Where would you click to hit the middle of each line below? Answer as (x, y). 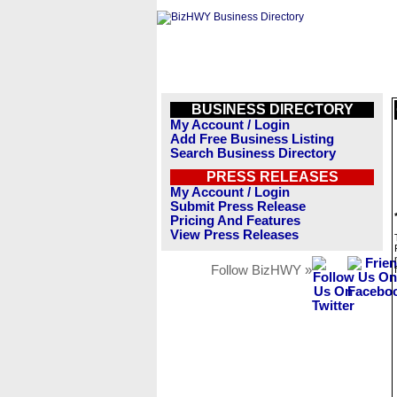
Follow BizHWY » (261, 270)
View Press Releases (234, 235)
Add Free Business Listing (252, 139)
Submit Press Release (238, 206)
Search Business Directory (253, 153)
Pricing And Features (235, 221)
